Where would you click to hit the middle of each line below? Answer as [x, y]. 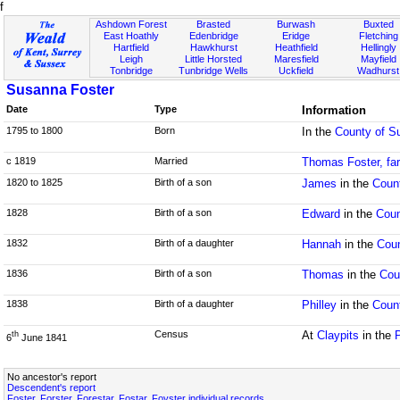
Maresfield [296, 59]
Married [171, 161]
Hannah [322, 244]
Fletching [378, 36]
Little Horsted [214, 59]
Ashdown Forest [132, 24]
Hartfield [132, 47]
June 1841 [43, 337]
